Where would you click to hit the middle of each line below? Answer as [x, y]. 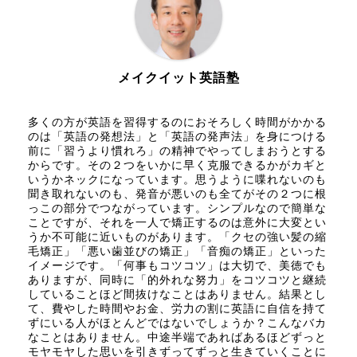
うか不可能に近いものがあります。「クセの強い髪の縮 [177, 237]
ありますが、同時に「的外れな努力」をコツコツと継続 [177, 280]
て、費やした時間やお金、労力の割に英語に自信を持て [177, 309]
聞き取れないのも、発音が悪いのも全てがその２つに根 [177, 194]
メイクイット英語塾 [178, 78]
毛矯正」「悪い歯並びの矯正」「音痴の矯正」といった [177, 252]
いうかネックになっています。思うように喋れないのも [177, 180]
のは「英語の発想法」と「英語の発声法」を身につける [177, 137]
